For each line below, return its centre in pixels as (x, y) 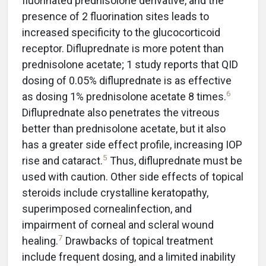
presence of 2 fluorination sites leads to (115, 16)
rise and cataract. (62, 161)
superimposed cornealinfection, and (107, 209)
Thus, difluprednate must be (175, 161)
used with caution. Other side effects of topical (133, 177)
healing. (40, 241)
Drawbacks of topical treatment (138, 241)
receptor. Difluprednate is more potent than (123, 48)
